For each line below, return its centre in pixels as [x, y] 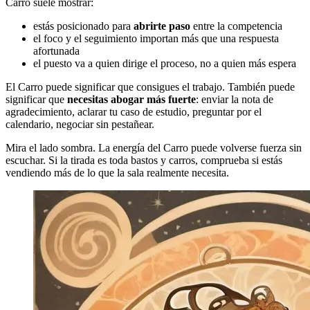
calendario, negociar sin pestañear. [80, 124]
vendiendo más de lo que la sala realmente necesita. [117, 172]
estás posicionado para [83, 26]
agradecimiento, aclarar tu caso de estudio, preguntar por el [134, 111]
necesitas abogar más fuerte [131, 99]
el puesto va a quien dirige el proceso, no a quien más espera [165, 63]
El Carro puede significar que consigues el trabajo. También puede [150, 86]
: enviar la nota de [235, 99]
